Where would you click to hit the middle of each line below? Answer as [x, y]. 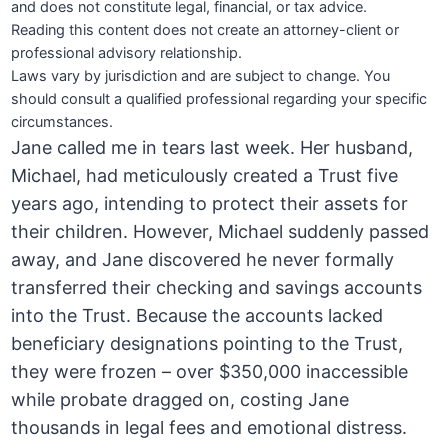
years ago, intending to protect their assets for [210, 204]
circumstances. [62, 122]
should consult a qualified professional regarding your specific [219, 99]
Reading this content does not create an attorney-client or [205, 30]
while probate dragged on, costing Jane [180, 400]
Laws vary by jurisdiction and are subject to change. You [201, 76]
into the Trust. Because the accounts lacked [197, 316]
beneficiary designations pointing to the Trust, [207, 344]
